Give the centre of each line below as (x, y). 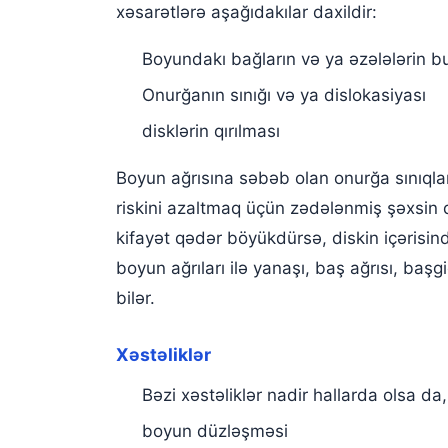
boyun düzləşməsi (214, 430)
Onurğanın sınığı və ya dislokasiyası (283, 94)
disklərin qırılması (210, 130)
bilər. (135, 297)
